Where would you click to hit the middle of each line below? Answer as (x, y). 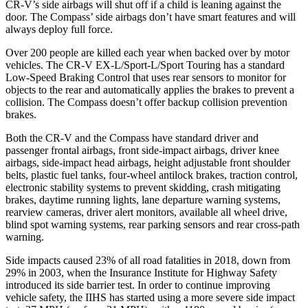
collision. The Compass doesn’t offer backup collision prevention (146, 102)
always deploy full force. (59, 29)
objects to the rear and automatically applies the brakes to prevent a (150, 89)
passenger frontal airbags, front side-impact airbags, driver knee (142, 150)
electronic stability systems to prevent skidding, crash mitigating (143, 187)
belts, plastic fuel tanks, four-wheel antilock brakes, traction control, (152, 175)
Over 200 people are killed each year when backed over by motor (147, 52)
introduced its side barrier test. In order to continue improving (138, 285)
